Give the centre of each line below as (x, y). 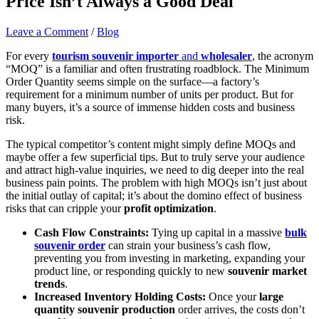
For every (29, 56)
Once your (232, 296)
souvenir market (267, 271)
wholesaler (226, 56)
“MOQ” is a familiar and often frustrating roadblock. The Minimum (157, 68)
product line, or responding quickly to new (131, 271)
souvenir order (70, 245)
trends (49, 283)
